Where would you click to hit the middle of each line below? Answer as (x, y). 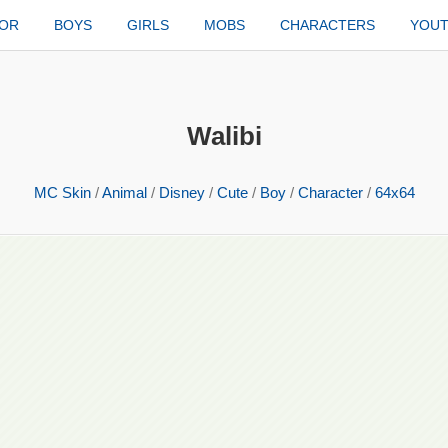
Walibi (224, 136)
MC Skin (62, 192)
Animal (124, 192)
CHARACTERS (328, 25)
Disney (181, 192)
